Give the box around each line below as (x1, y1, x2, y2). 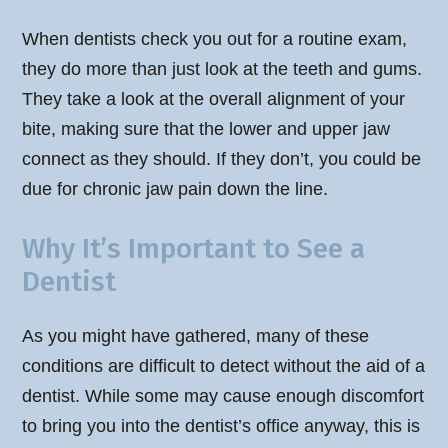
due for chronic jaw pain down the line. (22, 178, 329, 199)
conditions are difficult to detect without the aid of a (22, 356, 426, 377)
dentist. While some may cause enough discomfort (22, 386, 425, 407)
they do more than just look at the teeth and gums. (22, 58, 423, 79)
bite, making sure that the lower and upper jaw (22, 118, 391, 139)
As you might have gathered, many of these (22, 326, 370, 347)
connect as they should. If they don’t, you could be (22, 148, 422, 169)
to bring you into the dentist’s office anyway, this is (22, 416, 421, 437)
